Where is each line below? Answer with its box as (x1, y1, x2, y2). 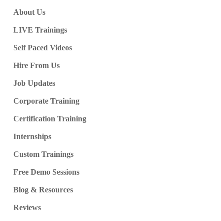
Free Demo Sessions (13, 168, 79, 177)
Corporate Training (13, 97, 79, 106)
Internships (13, 132, 51, 141)
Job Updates (13, 79, 55, 88)
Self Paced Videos (13, 43, 72, 52)
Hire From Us (13, 61, 60, 70)
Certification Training (13, 114, 86, 123)
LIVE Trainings (13, 26, 67, 35)
